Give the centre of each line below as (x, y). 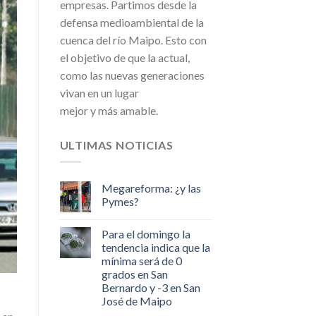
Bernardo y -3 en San (151, 288)
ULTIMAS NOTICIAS (116, 145)
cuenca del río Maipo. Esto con (133, 39)
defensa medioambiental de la (132, 22)
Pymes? (120, 202)
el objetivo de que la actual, (124, 57)
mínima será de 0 (141, 261)
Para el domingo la (146, 234)
